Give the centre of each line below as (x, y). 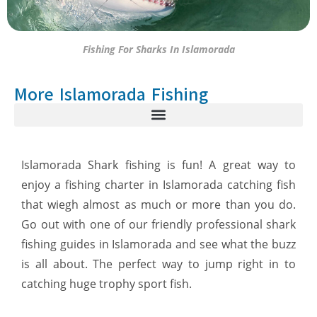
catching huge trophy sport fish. (106, 283)
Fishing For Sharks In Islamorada (158, 49)
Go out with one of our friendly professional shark (158, 224)
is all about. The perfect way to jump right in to (158, 264)
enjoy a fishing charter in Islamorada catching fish (158, 184)
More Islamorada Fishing (111, 94)
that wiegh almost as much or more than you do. (158, 204)
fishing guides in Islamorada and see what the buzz (158, 244)
